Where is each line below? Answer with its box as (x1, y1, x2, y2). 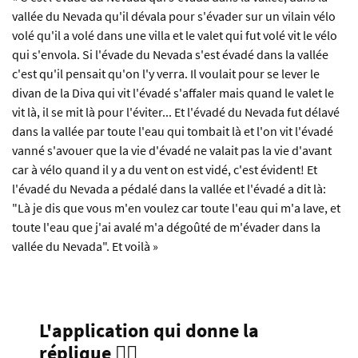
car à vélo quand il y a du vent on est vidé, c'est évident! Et (12, 161, 317, 178)
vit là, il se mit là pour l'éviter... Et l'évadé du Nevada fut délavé (12, 104, 340, 121)
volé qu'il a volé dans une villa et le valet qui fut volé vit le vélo (12, 27, 337, 44)
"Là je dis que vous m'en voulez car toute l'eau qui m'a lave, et (12, 200, 340, 217)
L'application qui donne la (39, 318, 259, 344)
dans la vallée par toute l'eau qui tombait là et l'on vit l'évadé (12, 123, 333, 140)
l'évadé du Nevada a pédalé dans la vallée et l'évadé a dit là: (12, 181, 326, 197)
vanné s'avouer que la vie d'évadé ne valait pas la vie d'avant (12, 142, 332, 159)
